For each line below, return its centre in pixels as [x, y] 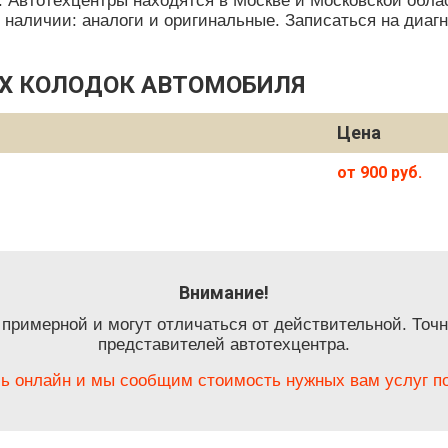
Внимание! [224, 292]
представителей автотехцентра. [224, 344]
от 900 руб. [379, 172]
